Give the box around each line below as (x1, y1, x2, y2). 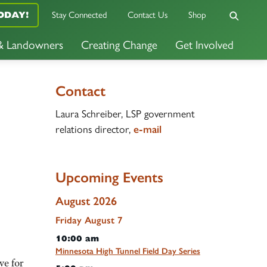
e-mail (133, 123, 162, 136)
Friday (55, 214, 82, 226)
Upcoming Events (55, 169, 163, 187)
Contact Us (128, 10, 168, 21)
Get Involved (175, 38, 234, 52)
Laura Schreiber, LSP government (55, 107, 195, 120)
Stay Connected (52, 10, 107, 21)
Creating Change (81, 38, 157, 52)
